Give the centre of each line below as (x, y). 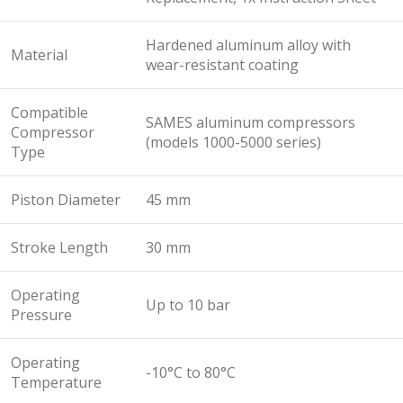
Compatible (49, 113)
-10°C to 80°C (191, 373)
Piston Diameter (66, 200)
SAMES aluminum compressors (251, 123)
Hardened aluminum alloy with (248, 45)
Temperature (56, 383)
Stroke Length (59, 248)
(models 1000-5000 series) (233, 143)
